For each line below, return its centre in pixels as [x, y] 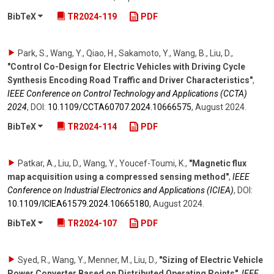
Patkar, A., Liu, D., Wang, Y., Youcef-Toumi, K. [102, 164]
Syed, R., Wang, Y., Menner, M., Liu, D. [87, 260]
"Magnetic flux [218, 164]
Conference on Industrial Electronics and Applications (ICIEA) [120, 191]
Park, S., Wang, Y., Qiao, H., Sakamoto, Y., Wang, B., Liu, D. [124, 54]
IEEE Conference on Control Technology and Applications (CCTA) [127, 94]
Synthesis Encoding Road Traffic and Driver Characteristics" [130, 80]
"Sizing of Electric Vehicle [211, 260]
